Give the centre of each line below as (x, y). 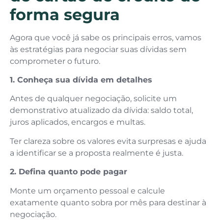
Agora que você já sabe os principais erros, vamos (106, 37)
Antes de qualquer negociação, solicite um (93, 99)
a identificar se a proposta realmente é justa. (96, 153)
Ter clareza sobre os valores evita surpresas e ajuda (108, 141)
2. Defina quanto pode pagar (69, 172)
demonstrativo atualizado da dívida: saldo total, (101, 110)
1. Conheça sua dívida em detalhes (81, 80)
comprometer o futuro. (55, 61)
